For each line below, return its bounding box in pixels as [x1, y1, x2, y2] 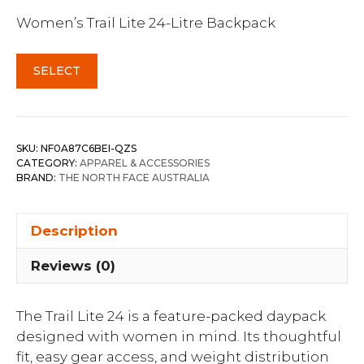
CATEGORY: [16, 157, 80, 169]
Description [31, 222, 118, 239]
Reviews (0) [31, 257, 115, 274]
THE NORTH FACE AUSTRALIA [58, 171, 210, 184]
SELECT [33, 63, 80, 78]
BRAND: [16, 171, 58, 184]
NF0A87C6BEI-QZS [41, 142, 136, 154]
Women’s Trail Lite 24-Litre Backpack [16, 14, 275, 31]
